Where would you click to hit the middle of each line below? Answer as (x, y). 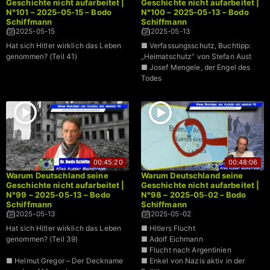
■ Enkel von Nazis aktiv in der (193, 260)
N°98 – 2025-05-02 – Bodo (193, 194)
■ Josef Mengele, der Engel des (196, 67)
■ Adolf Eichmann (172, 239)
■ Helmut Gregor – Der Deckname (65, 260)
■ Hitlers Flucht (168, 228)
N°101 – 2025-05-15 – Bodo (59, 12)
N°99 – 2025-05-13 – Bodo (58, 194)
